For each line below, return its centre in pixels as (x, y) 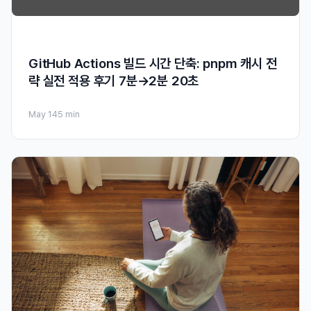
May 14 (43, 115)
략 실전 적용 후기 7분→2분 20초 (114, 81)
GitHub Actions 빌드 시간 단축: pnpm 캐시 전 (153, 64)
